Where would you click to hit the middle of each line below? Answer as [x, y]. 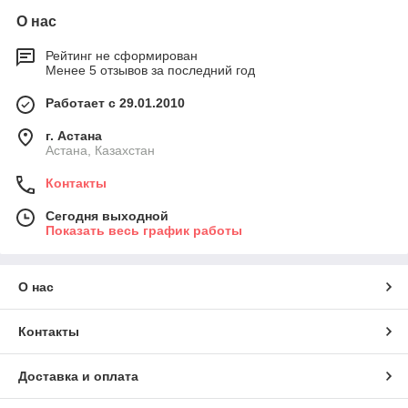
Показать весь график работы [144, 231]
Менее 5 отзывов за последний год [150, 71]
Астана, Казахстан [100, 151]
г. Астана [74, 136]
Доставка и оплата [78, 377]
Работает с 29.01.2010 [115, 103]
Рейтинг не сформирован [122, 56]
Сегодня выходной [107, 216]
